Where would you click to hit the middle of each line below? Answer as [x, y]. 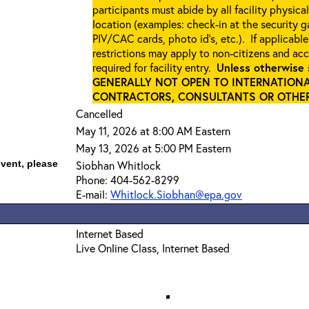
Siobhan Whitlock [118, 165]
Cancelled [99, 113]
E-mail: [93, 194]
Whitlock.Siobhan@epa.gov [176, 194]
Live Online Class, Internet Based [153, 248]
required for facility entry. [154, 67]
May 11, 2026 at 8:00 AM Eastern [153, 131]
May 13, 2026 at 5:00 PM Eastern [153, 148]
